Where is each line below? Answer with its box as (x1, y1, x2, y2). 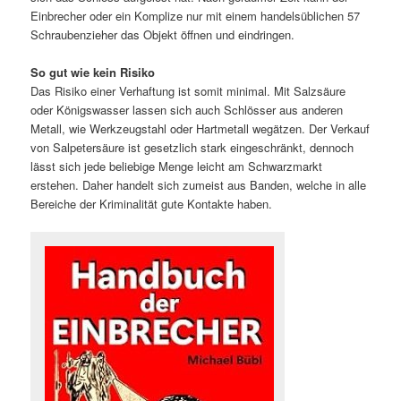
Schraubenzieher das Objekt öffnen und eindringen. (30, 25, 295, 43)
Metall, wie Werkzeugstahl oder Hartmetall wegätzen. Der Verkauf (30, 119, 371, 137)
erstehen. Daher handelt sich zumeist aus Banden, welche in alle (30, 175, 367, 193)
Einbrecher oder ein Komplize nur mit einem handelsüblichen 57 (30, 6, 361, 24)
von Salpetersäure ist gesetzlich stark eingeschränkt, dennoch (30, 138, 354, 156)
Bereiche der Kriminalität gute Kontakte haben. (30, 194, 273, 212)
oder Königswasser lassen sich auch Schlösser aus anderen (30, 100, 344, 118)
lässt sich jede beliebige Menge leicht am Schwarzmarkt (30, 157, 323, 175)
